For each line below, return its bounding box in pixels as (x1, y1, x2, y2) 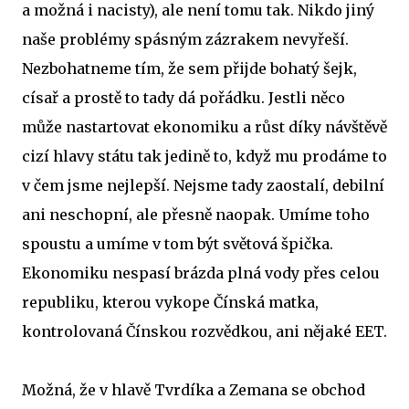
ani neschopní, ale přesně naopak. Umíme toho (22, 205, 370, 224)
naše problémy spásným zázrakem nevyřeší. (22, 30, 349, 48)
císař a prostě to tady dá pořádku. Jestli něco (22, 89, 345, 107)
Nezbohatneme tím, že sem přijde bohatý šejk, (22, 59, 357, 78)
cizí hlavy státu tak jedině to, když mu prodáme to (22, 147, 387, 165)
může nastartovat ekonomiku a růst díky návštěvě (22, 118, 387, 136)
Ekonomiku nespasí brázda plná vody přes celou (22, 264, 380, 282)
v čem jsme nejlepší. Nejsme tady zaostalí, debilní (22, 176, 384, 194)
